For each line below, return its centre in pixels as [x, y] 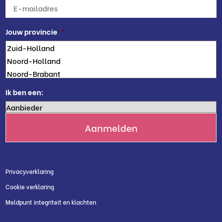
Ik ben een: [25, 91]
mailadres [24, 12]
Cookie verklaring [30, 186]
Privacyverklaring [30, 171]
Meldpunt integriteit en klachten [51, 202]
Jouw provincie [32, 31]
